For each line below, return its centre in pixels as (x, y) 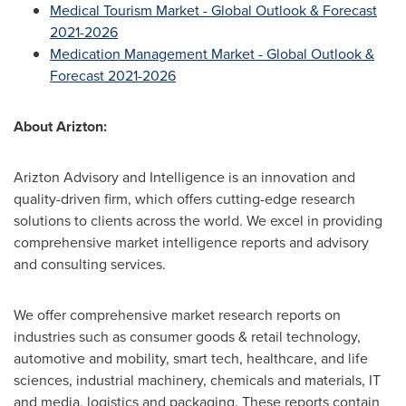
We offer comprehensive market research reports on (177, 315)
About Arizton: (60, 126)
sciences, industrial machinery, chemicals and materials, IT (197, 380)
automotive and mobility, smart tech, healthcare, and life (191, 358)
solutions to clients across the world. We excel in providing (198, 221)
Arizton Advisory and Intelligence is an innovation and (184, 177)
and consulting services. (90, 264)
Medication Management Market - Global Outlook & (212, 54)
